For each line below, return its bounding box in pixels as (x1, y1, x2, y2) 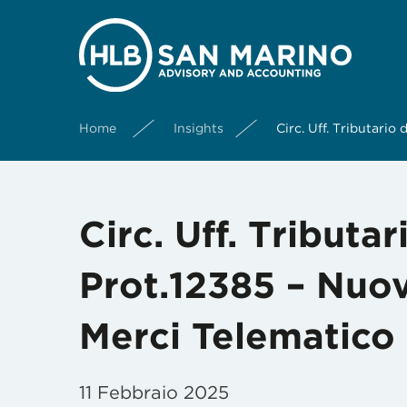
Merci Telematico (79, 314, 395, 358)
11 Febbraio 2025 (79, 382, 229, 403)
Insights (174, 120, 223, 135)
